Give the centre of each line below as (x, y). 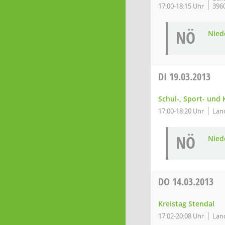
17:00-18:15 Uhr (181, 6)
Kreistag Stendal (186, 204)
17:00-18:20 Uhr (181, 111)
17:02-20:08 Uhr (181, 216)
